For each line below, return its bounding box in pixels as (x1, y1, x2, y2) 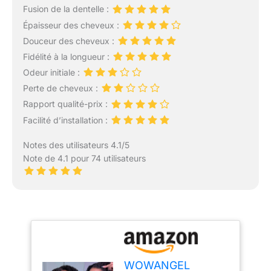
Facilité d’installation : (22, 114, 110, 125)
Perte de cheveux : (22, 83, 100, 94)
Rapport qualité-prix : (22, 99, 110, 109)
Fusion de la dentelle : (22, 4, 111, 15)
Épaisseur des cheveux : (22, 19, 122, 30)
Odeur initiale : (22, 67, 82, 78)
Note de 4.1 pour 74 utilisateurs (22, 152, 146, 163)
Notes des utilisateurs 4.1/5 (22, 139, 129, 150)
